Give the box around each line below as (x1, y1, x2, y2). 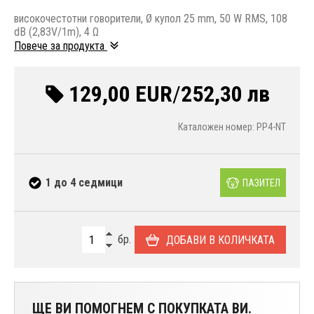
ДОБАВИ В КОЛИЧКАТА (166, 233, 275, 247)
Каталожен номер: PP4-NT (178, 121, 286, 133)
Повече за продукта (14, 39, 107, 53)
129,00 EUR (69, 81, 172, 108)
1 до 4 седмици (46, 175, 123, 189)
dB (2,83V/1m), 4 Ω (14, 25, 99, 39)
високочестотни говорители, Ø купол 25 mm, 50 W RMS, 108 (14, 12, 287, 26)
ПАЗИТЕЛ (242, 177, 280, 189)
